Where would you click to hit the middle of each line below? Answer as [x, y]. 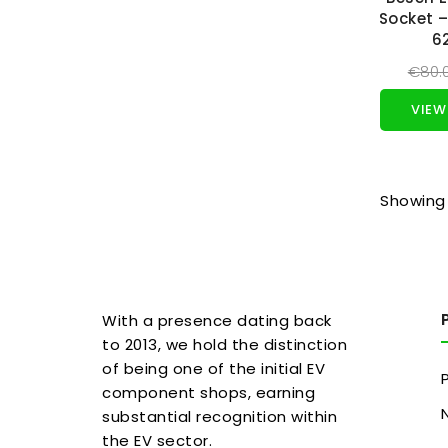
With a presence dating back [217, 321]
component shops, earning [208, 393]
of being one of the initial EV [213, 369]
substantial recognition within [219, 417]
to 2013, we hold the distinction [224, 345]
